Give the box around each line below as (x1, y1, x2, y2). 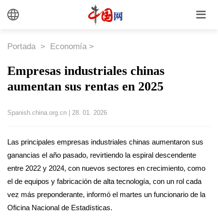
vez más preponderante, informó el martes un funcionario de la (7, 190, 205, 199)
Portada (7, 41, 38, 51)
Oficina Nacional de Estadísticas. (7, 203, 112, 212)
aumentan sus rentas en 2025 (7, 79, 163, 93)
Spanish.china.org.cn (7, 109, 67, 116)
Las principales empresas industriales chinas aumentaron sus (7, 137, 203, 146)
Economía (50, 41, 87, 51)
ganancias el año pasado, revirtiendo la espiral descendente (7, 150, 196, 159)
